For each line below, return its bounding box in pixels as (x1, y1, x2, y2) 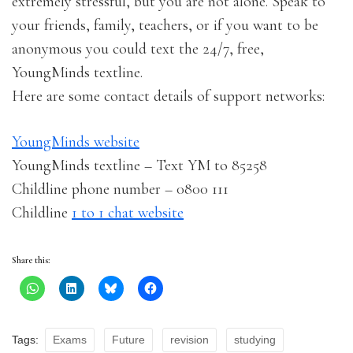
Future (112, 333, 145, 346)
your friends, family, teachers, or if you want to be (12, 15, 318, 35)
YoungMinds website (12, 132, 139, 151)
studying (234, 333, 276, 346)
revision (170, 333, 209, 346)
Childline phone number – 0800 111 (12, 179, 229, 199)
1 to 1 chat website (72, 203, 184, 222)
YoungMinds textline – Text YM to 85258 (12, 155, 267, 175)
